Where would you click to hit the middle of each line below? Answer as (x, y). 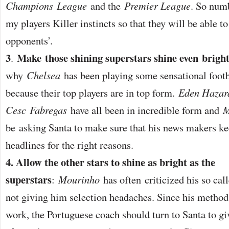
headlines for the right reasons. (70, 144)
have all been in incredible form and (145, 110)
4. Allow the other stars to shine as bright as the (110, 162)
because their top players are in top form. (92, 92)
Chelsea (43, 75)
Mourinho (79, 179)
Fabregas (48, 110)
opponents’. (29, 40)
